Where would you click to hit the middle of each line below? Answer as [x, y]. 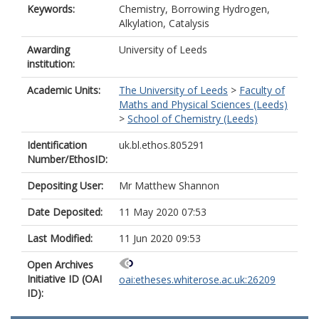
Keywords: [51, 9]
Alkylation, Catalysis [164, 23]
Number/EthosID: [67, 159]
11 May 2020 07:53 [163, 212]
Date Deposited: [65, 212]
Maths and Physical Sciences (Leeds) [203, 104]
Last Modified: [60, 238]
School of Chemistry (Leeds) [193, 119]
